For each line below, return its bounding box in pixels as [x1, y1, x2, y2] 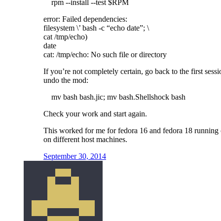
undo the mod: [43, 75, 88, 84]
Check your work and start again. [43, 109, 147, 118]
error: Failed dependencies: [43, 14, 127, 23]
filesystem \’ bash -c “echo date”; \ [43, 23, 149, 32]
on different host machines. [43, 135, 127, 144]
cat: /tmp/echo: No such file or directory [43, 50, 167, 59]
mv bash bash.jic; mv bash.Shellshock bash [43, 92, 185, 101]
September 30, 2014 [43, 151, 106, 160]
